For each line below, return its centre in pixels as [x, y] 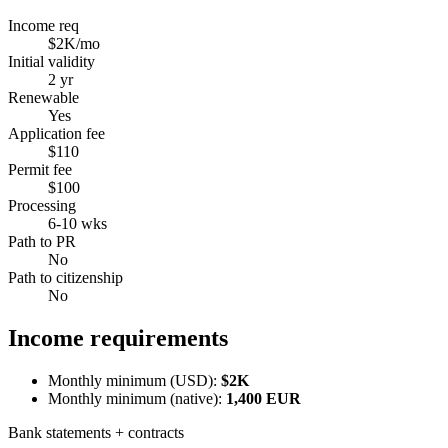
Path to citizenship [65, 277]
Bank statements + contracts [96, 432]
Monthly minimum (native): [135, 398]
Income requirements [118, 337]
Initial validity [51, 61]
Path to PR [42, 241]
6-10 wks [77, 223]
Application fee [56, 133]
